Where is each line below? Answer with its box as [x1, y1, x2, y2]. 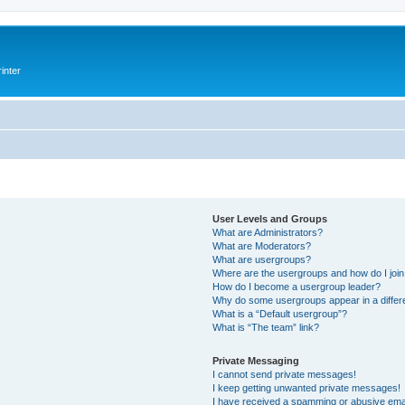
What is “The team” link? [212, 321, 320, 333]
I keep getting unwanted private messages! [212, 381, 401, 393]
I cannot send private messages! [212, 368, 357, 380]
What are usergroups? [212, 253, 312, 265]
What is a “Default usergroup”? [212, 307, 348, 319]
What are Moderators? [212, 240, 312, 251]
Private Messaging [212, 354, 300, 366]
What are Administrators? [212, 226, 324, 238]
